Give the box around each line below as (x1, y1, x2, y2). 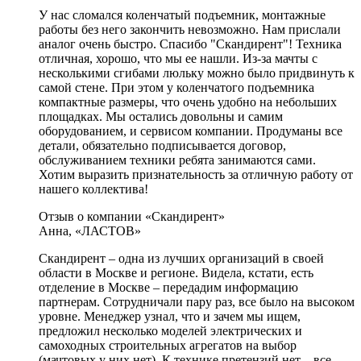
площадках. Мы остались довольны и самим (39, 110, 283, 123)
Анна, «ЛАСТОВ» (39, 224, 141, 238)
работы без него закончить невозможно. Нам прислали (39, 23, 341, 36)
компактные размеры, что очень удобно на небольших (39, 95, 337, 109)
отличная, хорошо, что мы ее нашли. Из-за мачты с (39, 52, 317, 65)
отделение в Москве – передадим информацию (39, 280, 298, 294)
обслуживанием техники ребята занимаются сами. (39, 153, 316, 167)
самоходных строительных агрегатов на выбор (39, 338, 297, 352)
